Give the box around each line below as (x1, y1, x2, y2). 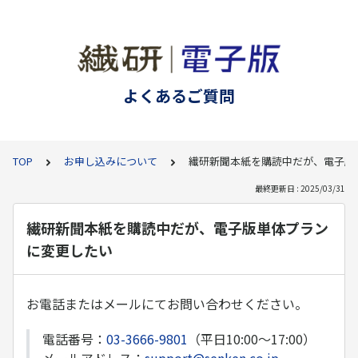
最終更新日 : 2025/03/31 (255, 182, 345, 194)
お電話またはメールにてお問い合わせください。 (26, 294, 308, 313)
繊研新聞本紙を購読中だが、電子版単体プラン (26, 217, 328, 238)
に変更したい (26, 240, 113, 261)
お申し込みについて (64, 153, 157, 169)
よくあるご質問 (123, 84, 235, 107)
